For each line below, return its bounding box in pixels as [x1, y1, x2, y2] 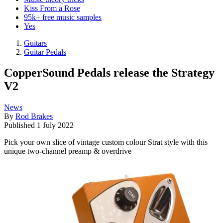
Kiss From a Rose [24, 3, 80, 12]
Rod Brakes [15, 112, 53, 121]
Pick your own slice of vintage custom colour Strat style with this [4, 138, 208, 147]
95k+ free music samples [24, 12, 102, 21]
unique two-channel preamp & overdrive [4, 147, 131, 156]
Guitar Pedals [24, 47, 66, 56]
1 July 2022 [37, 121, 74, 130]
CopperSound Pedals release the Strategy [4, 66, 215, 80]
